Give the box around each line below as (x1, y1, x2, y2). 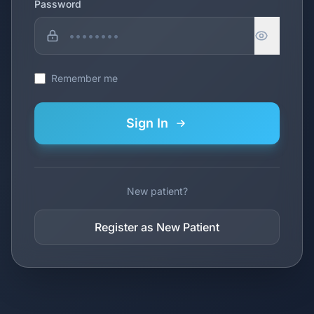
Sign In (126, 115, 168, 130)
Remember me (51, 71, 118, 84)
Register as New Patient (95, 219, 219, 234)
